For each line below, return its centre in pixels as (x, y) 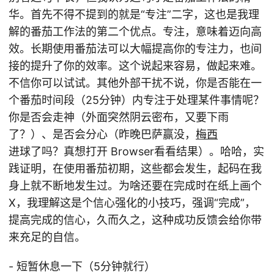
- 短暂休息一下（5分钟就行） (82, 266)
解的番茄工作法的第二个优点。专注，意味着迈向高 (135, 31)
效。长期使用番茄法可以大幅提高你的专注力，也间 (135, 49)
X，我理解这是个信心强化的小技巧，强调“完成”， (132, 203)
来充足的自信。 (47, 237)
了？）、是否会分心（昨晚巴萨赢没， (102, 134)
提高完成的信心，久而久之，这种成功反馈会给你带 (135, 220)
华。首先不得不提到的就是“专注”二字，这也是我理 (134, 14)
